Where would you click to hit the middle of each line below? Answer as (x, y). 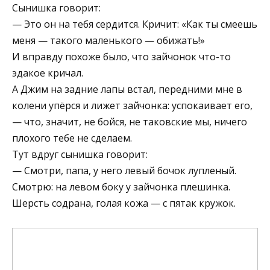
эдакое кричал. (48, 73)
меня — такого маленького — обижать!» (108, 40)
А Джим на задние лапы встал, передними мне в (127, 89)
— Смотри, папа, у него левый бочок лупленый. (124, 170)
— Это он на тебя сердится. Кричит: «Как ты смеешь (135, 24)
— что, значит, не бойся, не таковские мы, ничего (130, 121)
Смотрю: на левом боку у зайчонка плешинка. (121, 187)
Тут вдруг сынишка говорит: (80, 154)
